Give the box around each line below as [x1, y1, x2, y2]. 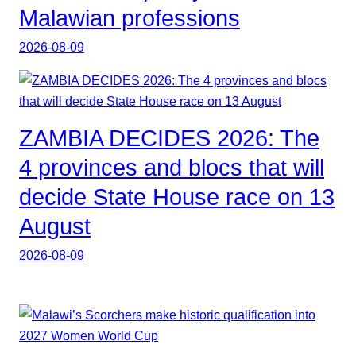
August [19, 214, 91, 240]
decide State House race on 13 [19, 184, 335, 211]
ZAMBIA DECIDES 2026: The [19, 126, 319, 152]
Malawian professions [19, 5, 240, 31]
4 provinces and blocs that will [19, 155, 324, 181]
